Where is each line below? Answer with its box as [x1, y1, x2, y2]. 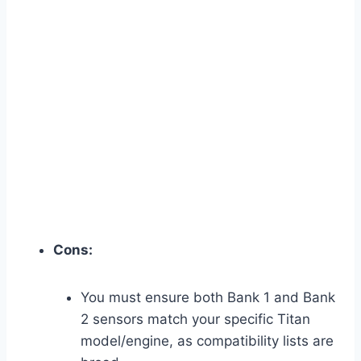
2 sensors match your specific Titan [81, 311, 310, 328]
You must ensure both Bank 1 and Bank [81, 289, 335, 306]
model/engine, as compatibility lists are [81, 333, 334, 350]
